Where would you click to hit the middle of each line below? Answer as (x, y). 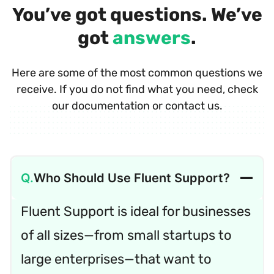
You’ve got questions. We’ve (137, 14)
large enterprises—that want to (116, 259)
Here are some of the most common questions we (137, 72)
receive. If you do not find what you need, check (137, 89)
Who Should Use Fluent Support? (131, 178)
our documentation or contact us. (137, 106)
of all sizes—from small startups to (126, 235)
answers (152, 38)
